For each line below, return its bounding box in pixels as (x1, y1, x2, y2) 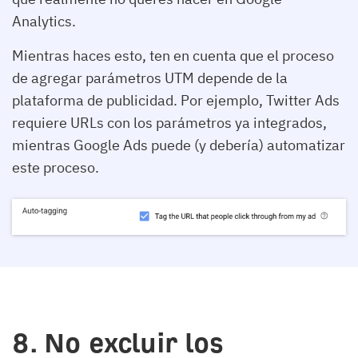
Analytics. (12, 12, 76, 31)
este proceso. (12, 158, 99, 177)
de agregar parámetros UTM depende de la (12, 69, 288, 88)
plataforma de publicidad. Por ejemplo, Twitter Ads (12, 91, 340, 110)
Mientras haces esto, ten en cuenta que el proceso (12, 46, 334, 66)
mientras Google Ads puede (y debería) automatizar (12, 136, 345, 155)
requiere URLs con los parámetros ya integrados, (12, 113, 327, 133)
